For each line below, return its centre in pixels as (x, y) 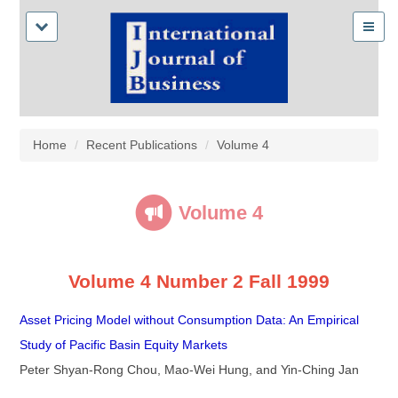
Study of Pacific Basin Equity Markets (123, 345)
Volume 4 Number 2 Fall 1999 (199, 281)
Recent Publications (142, 145)
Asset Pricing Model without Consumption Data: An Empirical (189, 320)
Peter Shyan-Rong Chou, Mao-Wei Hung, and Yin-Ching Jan (189, 370)
